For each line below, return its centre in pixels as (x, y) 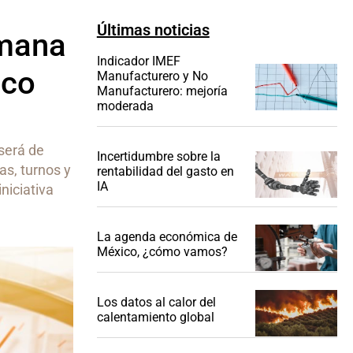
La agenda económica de (167, 237)
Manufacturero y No (152, 76)
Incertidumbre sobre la (158, 157)
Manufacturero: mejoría (162, 91)
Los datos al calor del (156, 303)
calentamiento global (155, 318)
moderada (125, 106)
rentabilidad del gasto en (165, 172)
